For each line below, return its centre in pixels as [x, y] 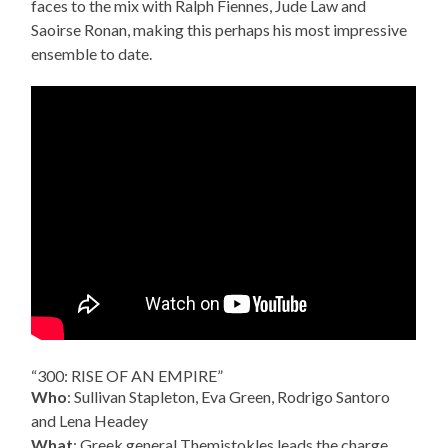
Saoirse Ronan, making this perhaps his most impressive [219, 29]
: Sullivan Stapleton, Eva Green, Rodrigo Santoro [229, 396]
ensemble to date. [92, 53]
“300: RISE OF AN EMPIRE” [127, 375]
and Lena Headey [90, 420]
